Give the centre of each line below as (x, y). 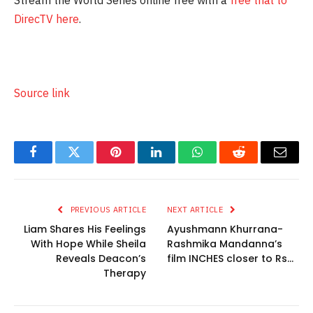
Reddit (255, 162)
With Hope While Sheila (88, 243)
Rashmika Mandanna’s (225, 243)
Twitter (91, 162)
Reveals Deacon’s (101, 258)
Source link (42, 93)
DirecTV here (46, 19)
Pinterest (136, 162)
